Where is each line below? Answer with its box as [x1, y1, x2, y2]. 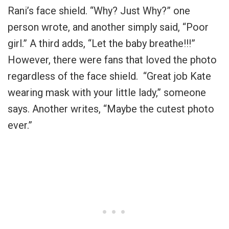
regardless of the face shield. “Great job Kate [8, 70, 211, 82]
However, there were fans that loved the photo [8, 53, 217, 66]
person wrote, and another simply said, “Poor [8, 20, 209, 33]
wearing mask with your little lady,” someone [8, 86, 206, 99]
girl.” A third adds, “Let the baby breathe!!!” [8, 37, 195, 50]
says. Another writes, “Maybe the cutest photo [8, 102, 214, 115]
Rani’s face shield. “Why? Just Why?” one [8, 4, 190, 17]
